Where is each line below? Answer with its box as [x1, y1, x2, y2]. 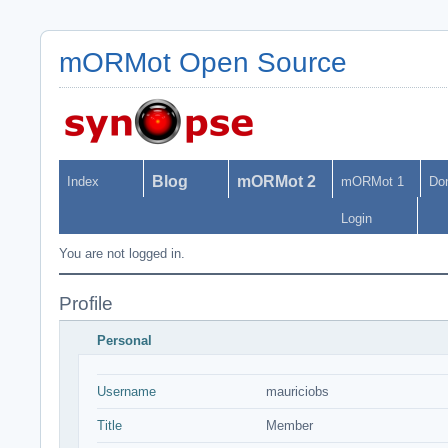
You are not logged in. [59, 246, 185, 261]
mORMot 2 [237, 173, 316, 190]
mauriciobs [266, 384, 329, 399]
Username [97, 384, 156, 399]
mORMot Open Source [59, 47, 347, 78]
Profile [59, 293, 113, 314]
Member [266, 418, 313, 433]
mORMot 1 [341, 174, 404, 189]
